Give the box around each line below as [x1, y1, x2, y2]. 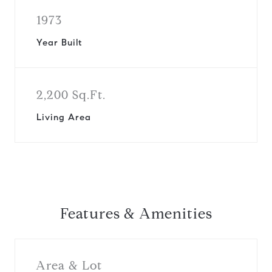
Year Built [36, 37, 82, 48]
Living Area [36, 112, 91, 123]
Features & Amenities [59, 205, 212, 223]
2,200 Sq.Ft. [36, 87, 106, 103]
